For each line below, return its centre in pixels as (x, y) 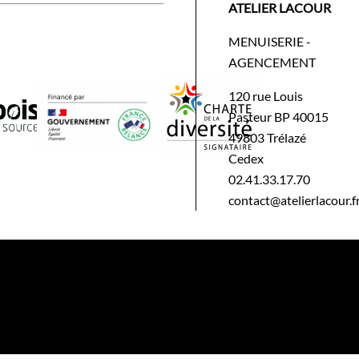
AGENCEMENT (272, 63)
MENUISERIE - (270, 42)
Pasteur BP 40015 (278, 117)
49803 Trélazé (267, 138)
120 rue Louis (266, 96)
